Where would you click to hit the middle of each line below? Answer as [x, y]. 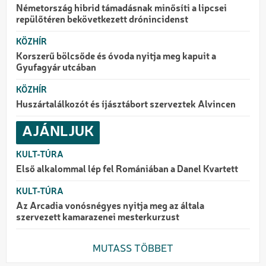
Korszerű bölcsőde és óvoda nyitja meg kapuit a [116, 57]
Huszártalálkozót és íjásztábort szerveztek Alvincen [126, 105]
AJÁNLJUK [58, 132]
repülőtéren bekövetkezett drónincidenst [102, 20]
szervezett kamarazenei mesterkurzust [98, 218]
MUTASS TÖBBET [133, 249]
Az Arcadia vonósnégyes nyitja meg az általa [110, 206]
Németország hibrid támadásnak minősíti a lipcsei [121, 9]
